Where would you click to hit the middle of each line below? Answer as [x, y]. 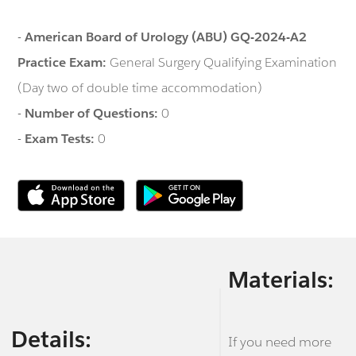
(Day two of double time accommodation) [140, 87]
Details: [51, 339]
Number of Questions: [93, 113]
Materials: [281, 280]
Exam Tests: [62, 138]
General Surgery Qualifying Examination [224, 62]
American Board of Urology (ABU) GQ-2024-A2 [166, 37]
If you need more [279, 342]
